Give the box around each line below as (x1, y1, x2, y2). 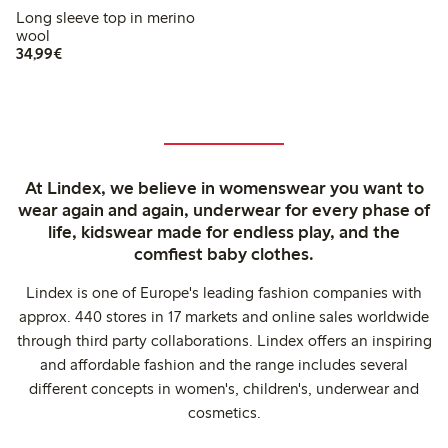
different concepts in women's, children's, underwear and (29, 379, 419, 399)
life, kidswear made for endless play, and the (48, 221, 400, 244)
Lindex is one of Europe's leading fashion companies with (26, 283, 422, 303)
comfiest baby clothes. (134, 243, 314, 266)
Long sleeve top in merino (16, 8, 195, 28)
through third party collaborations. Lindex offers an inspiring (16, 331, 432, 351)
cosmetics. (187, 403, 261, 423)
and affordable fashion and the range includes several (40, 355, 408, 375)
